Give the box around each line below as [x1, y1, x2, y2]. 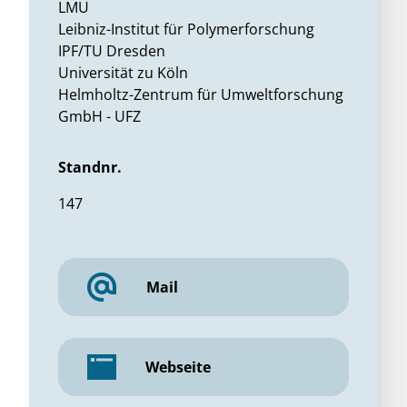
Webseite [145, 357, 211, 377]
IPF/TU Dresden [58, 41, 165, 61]
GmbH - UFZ [58, 106, 141, 126]
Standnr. [58, 157, 122, 177]
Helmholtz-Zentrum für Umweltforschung [58, 84, 343, 104]
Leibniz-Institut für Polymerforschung [58, 19, 314, 39]
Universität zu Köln [58, 63, 188, 83]
